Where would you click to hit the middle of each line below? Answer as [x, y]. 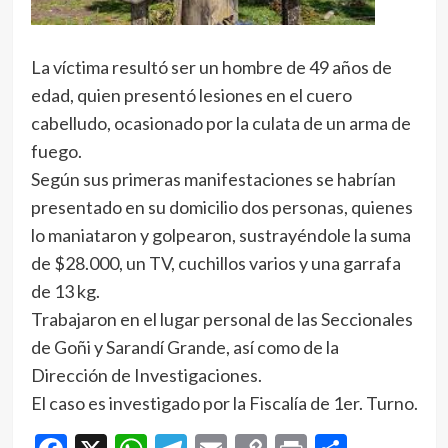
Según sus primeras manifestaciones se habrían [213, 179]
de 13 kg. [65, 291]
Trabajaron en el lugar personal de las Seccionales [221, 319]
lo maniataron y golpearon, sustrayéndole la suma [220, 235]
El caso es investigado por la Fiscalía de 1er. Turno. [224, 403]
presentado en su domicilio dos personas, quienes [221, 207]
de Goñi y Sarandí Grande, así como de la [184, 347]
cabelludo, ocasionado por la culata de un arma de [220, 123]
